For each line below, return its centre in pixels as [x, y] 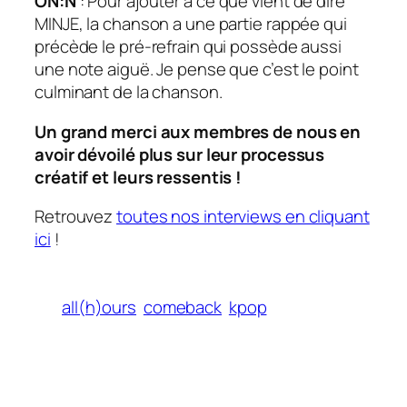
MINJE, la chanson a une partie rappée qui [191, 24]
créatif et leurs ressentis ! [139, 177]
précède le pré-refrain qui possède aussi [188, 47]
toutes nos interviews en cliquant [243, 217]
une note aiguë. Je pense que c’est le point [197, 69]
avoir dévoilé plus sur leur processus [180, 154]
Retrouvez [76, 217]
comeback [183, 308]
